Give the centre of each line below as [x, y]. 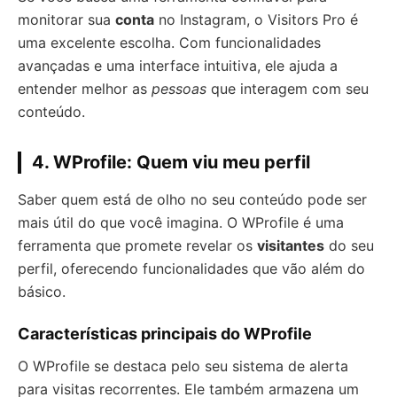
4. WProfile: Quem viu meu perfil [171, 162]
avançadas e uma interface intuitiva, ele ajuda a [178, 66]
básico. [42, 292]
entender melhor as [85, 89]
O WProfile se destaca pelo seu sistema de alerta [183, 366]
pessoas [179, 89]
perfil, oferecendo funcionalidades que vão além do [191, 269]
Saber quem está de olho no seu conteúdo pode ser [192, 199]
